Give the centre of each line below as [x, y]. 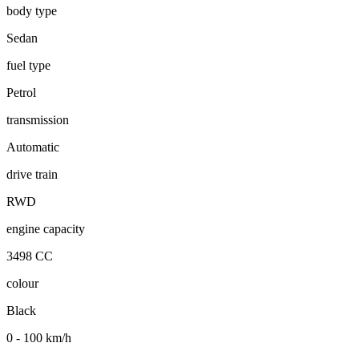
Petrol [21, 92]
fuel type [28, 65]
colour [22, 283]
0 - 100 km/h [39, 337]
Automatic [33, 147]
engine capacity [46, 228]
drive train [32, 174]
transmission [38, 119]
